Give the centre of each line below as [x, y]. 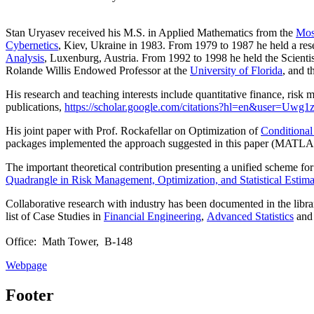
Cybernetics [32, 45]
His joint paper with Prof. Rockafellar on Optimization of [132, 130]
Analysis [25, 57]
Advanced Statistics [250, 216]
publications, [34, 107]
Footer [30, 295]
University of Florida [236, 70]
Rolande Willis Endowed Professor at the [96, 70]
